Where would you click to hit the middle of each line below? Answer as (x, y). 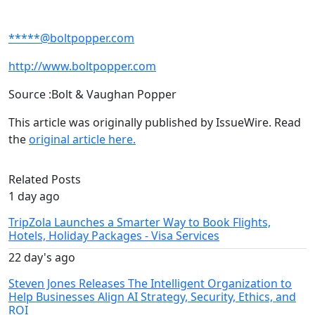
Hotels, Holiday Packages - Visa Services (114, 236)
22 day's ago (42, 258)
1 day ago (34, 197)
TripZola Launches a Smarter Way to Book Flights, (140, 223)
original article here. (82, 140)
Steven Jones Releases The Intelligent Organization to (150, 284)
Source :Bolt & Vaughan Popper (92, 95)
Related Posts (45, 180)
